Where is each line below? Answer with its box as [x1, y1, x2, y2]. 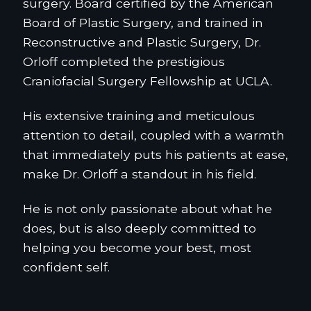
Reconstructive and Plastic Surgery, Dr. [23, 35, 261, 50]
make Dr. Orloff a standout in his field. [23, 167, 256, 182]
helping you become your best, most [23, 240, 251, 255]
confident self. [23, 260, 110, 275]
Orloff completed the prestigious [23, 54, 225, 69]
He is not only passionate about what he [23, 201, 272, 217]
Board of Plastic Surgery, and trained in [23, 15, 263, 31]
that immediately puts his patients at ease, [23, 147, 288, 162]
